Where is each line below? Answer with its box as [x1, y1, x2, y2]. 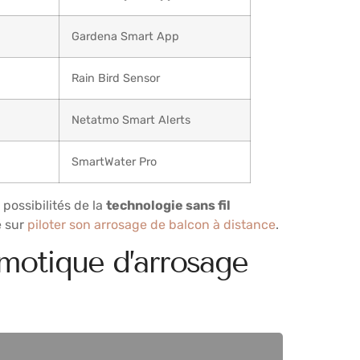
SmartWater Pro [72, 154, 157, 169]
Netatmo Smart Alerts [72, 112, 190, 127]
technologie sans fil [106, 197, 231, 213]
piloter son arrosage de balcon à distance [27, 216, 276, 232]
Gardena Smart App [72, 29, 179, 43]
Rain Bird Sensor [72, 71, 160, 85]
